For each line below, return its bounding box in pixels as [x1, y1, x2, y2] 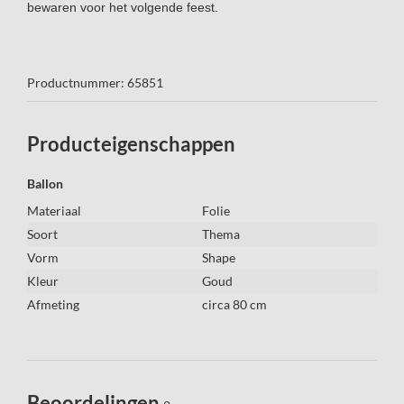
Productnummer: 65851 [27, 75, 163, 90]
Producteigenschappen [27, 132, 235, 156]
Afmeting [27, 297, 79, 312]
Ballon [27, 176, 63, 191]
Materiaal [27, 203, 81, 218]
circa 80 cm [202, 297, 267, 312]
